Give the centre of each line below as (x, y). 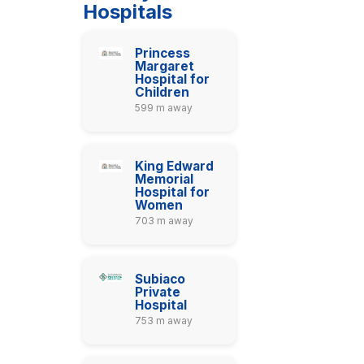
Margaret (165, 66)
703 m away (165, 221)
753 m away (164, 321)
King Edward (175, 166)
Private (158, 292)
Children (162, 92)
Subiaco (160, 279)
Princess (163, 53)
